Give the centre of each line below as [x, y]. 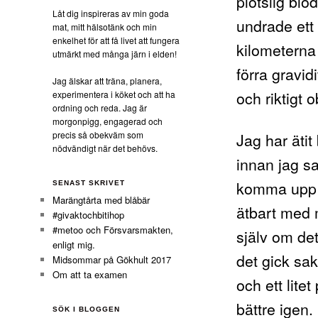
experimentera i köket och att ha [114, 94]
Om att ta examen [90, 274]
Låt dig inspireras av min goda [111, 13]
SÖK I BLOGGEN [87, 309]
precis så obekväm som [98, 135]
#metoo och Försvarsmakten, [113, 229]
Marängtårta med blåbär [102, 199]
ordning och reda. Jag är [100, 108]
